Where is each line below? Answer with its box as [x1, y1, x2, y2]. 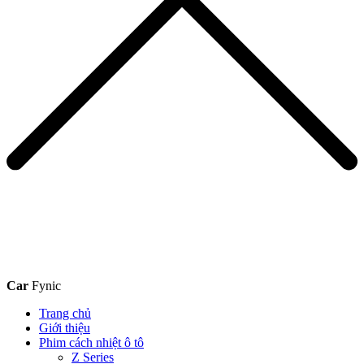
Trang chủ [39, 306, 91, 321]
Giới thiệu [39, 321, 90, 336]
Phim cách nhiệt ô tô [39, 336, 144, 350]
